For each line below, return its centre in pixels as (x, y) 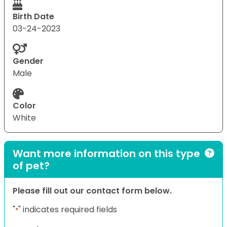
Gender (28, 61)
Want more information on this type (106, 153)
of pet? (31, 165)
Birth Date (33, 16)
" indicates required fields (68, 209)
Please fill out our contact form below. (92, 191)
